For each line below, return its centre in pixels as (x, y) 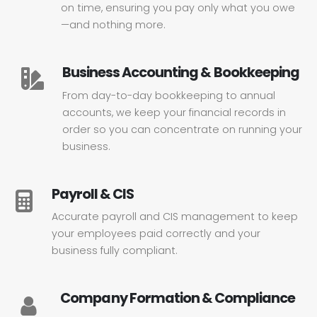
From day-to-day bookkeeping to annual (169, 95)
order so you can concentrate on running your (182, 129)
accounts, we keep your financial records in (174, 112)
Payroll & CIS (93, 194)
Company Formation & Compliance (178, 299)
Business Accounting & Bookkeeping (181, 73)
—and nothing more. (113, 25)
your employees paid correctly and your (156, 234)
